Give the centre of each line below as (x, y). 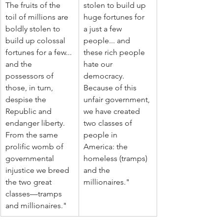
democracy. (105, 76)
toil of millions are (38, 17)
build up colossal (36, 40)
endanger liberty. (36, 123)
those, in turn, (30, 87)
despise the (27, 99)
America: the (107, 146)
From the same (33, 135)
